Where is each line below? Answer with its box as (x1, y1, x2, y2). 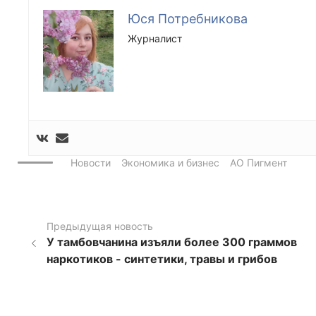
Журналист (128, 32, 182, 44)
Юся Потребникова (128, 11, 248, 26)
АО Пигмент (230, 157, 287, 169)
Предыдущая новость (46, 220, 153, 233)
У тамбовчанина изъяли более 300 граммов (46, 235, 297, 250)
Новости (71, 157, 111, 169)
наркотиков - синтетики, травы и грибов (46, 252, 277, 267)
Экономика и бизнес (121, 157, 219, 169)
